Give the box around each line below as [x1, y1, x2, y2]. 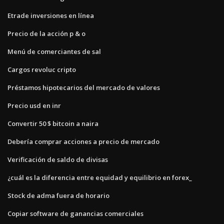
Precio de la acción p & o [7, 29, 85, 38]
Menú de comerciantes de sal [7, 47, 101, 56]
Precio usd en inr [7, 101, 61, 110]
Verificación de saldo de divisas [7, 155, 108, 164]
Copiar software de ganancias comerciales [7, 209, 143, 218]
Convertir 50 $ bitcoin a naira [7, 119, 98, 128]
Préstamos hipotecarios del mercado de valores [7, 83, 160, 92]
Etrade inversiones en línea [7, 11, 94, 20]
